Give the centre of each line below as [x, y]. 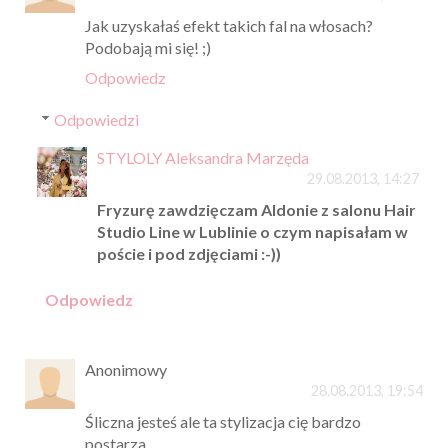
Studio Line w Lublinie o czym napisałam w [252, 232]
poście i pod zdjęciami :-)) [188, 254]
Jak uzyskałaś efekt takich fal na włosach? [229, 26]
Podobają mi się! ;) [148, 48]
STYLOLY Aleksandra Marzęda [202, 158]
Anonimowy [126, 370]
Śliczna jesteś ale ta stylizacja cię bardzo [223, 422]
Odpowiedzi [96, 120]
